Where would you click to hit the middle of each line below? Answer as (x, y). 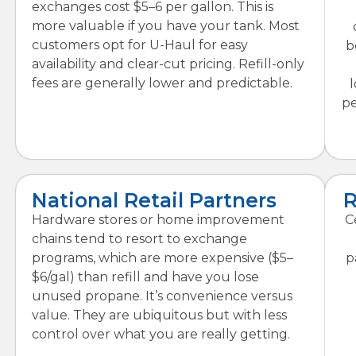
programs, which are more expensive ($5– (163, 257)
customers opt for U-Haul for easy (140, 44)
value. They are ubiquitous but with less (159, 315)
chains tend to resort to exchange (139, 238)
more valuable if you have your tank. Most (166, 25)
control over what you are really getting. (161, 334)
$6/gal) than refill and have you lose (145, 277)
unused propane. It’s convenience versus (162, 296)
